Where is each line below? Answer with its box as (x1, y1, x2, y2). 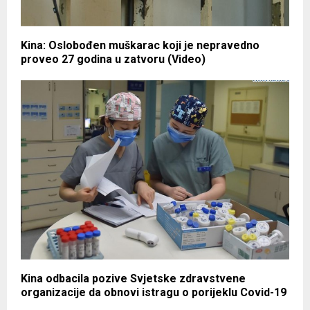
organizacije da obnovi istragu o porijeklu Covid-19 (21, 286, 286, 300)
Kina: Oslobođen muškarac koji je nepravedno (21, 39, 259, 53)
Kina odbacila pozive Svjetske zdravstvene (21, 272, 246, 286)
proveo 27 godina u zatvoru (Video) (21, 53, 206, 66)
